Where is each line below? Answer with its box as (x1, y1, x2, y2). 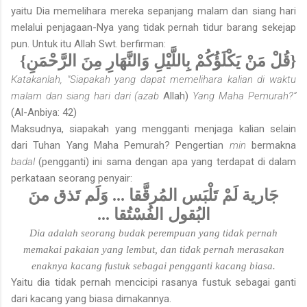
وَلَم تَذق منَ (28, 186, 112, 204)
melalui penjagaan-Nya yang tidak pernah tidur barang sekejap (11, 21, 296, 34)
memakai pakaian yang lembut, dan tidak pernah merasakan (23, 243, 284, 255)
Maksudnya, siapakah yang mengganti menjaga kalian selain (11, 122, 296, 135)
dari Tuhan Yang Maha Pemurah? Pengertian (11, 138, 230, 151)
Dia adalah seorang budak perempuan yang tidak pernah (29, 227, 278, 238)
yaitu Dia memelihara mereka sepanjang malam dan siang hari (11, 4, 296, 17)
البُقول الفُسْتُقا (109, 205, 210, 223)
